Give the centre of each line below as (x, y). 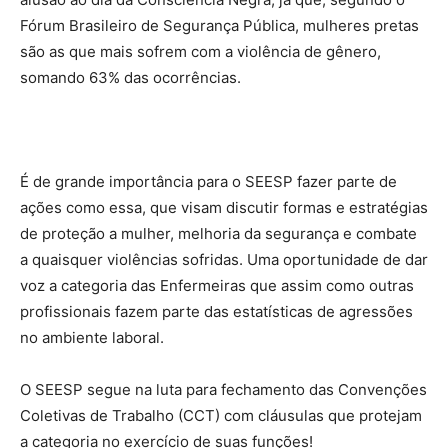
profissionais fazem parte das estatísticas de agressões (216, 312)
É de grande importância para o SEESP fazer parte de (208, 182)
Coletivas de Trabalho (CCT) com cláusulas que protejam (221, 416)
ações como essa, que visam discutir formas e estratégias (224, 208)
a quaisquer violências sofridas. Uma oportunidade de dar (224, 260)
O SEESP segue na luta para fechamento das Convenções (223, 390)
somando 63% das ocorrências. (130, 78)
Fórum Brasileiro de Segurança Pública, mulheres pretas (219, 26)
